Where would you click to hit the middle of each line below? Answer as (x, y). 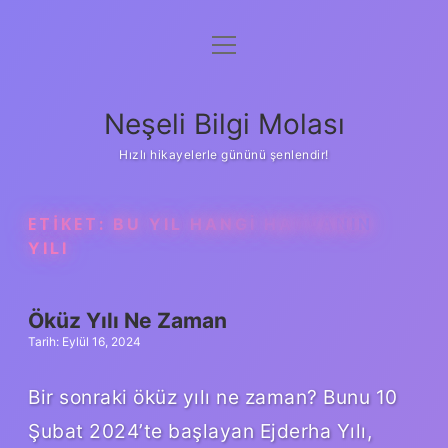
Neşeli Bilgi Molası (224, 124)
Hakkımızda (224, 195)
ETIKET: (70, 224)
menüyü (240, 45)
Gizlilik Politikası (224, 97)
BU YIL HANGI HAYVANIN (243, 224)
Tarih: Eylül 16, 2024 (84, 341)
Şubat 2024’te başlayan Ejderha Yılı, (200, 430)
